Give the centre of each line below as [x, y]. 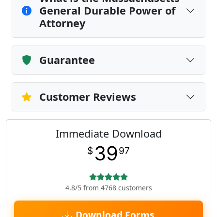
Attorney [62, 23]
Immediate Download [108, 133]
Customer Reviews [88, 97]
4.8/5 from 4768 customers [108, 188]
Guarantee [67, 60]
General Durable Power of [107, 10]
